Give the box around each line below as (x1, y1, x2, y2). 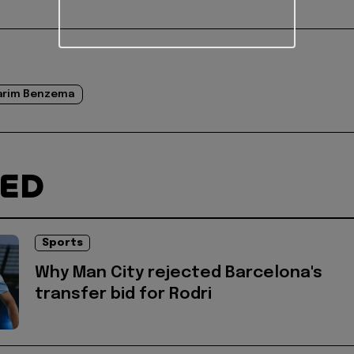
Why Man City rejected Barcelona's (35, 265, 322, 282)
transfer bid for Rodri (35, 286, 212, 303)
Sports (42, 238, 83, 249)
